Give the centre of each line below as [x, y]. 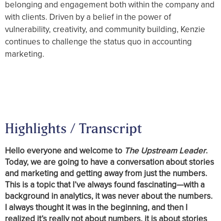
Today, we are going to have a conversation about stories [110, 162]
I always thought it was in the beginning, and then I [96, 207]
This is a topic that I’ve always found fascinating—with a [105, 185]
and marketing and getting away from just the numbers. [106, 173]
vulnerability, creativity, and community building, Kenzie [105, 29]
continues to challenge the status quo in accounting [98, 42]
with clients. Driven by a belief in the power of [88, 17]
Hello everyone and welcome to [65, 151]
